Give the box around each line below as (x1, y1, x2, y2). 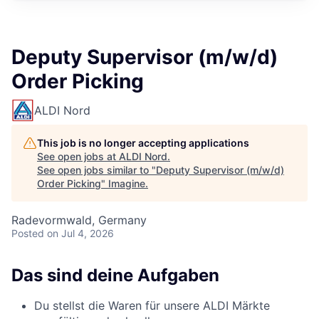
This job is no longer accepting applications (37, 137, 249, 149)
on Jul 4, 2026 (47, 227, 114, 239)
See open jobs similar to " (37, 164, 156, 176)
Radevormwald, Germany (11, 213, 147, 227)
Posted (11, 227, 44, 239)
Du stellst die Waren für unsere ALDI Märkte (34, 298, 270, 313)
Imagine (108, 177, 145, 189)
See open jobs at (37, 150, 119, 162)
